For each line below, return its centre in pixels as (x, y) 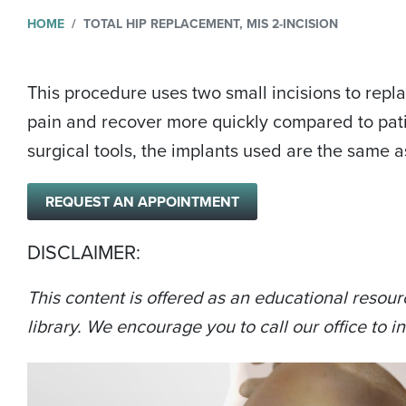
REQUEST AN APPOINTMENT (142, 202)
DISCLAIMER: (84, 253)
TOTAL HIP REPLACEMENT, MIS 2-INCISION (211, 24)
